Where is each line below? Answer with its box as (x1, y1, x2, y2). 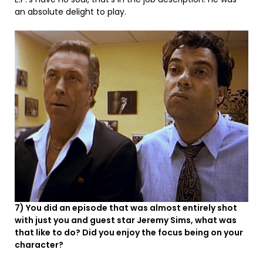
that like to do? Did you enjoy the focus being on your (15, 227, 243, 239)
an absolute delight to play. (15, 6, 126, 18)
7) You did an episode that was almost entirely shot (15, 202, 237, 214)
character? (15, 239, 63, 251)
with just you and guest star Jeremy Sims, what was (15, 214, 237, 227)
